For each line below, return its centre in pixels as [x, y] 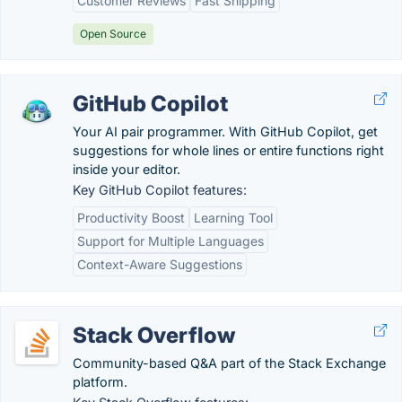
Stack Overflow [154, 335]
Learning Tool [233, 218]
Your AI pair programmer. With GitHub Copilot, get [225, 131]
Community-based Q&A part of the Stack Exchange [229, 363]
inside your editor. [127, 169]
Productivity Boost [131, 218]
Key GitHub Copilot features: [160, 190]
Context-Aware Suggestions [160, 264]
